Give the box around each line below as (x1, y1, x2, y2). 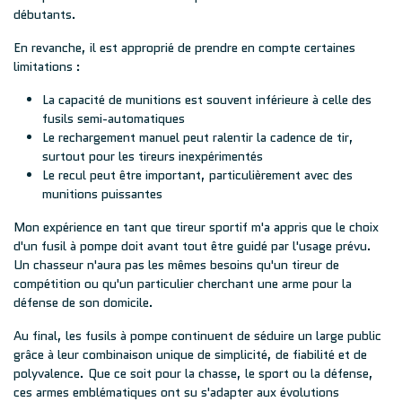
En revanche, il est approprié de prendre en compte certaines (13, 39, 355, 57)
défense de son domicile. (13, 293, 153, 311)
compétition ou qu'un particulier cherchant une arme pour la (13, 275, 352, 293)
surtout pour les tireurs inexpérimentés (42, 147, 263, 165)
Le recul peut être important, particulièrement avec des (42, 166, 353, 184)
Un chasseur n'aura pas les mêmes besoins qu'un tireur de (13, 256, 339, 274)
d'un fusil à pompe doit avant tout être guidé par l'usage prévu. (13, 237, 371, 255)
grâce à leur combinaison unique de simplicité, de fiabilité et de (13, 345, 367, 363)
